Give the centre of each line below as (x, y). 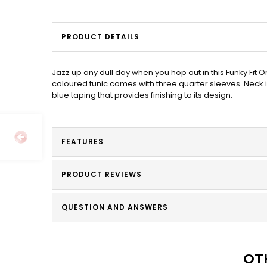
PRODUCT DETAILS (100, 37)
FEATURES (83, 142)
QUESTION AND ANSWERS (115, 207)
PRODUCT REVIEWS (102, 175)
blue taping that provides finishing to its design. (142, 95)
